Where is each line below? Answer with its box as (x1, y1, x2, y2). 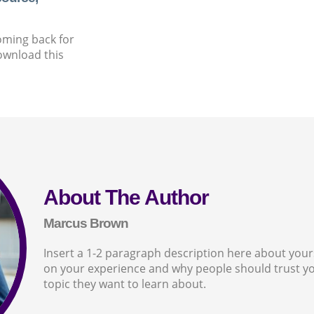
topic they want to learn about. (43, 275, 206, 292)
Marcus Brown (43, 215, 128, 231)
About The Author (43, 185, 209, 209)
